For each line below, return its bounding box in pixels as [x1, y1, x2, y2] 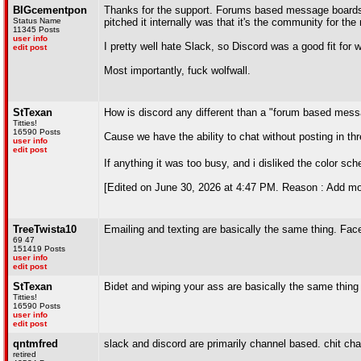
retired [13, 350, 36, 359]
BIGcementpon [13, 4, 87, 16]
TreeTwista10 [13, 223, 77, 235]
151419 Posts [13, 244, 65, 253]
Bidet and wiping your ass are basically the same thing [104, 280, 359, 293]
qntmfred [13, 338, 58, 350]
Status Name [13, 16, 61, 25]
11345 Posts [13, 25, 60, 34]
